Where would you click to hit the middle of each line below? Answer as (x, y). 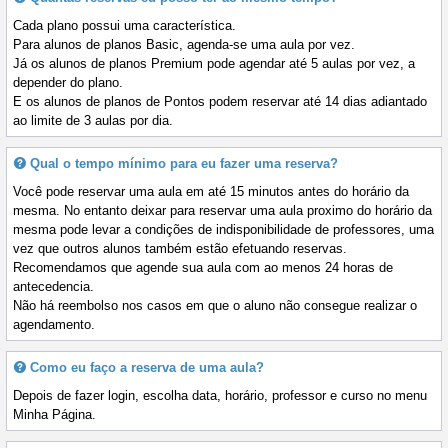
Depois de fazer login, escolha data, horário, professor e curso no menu (220, 396)
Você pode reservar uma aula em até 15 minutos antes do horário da (211, 192)
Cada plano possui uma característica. (124, 26)
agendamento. (54, 325)
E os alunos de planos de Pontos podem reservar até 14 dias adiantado (220, 102)
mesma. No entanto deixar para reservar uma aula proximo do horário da (222, 211)
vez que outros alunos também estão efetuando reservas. (180, 249)
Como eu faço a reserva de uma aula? (147, 368)
